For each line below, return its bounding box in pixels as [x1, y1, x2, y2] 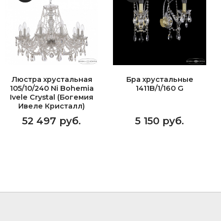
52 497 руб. [22, 115, 81, 127]
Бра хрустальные [126, 75, 193, 84]
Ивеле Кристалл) [18, 102, 85, 110]
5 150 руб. [135, 115, 184, 127]
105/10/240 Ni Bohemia [9, 84, 94, 93]
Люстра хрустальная [11, 75, 92, 84]
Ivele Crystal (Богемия [10, 93, 93, 102]
